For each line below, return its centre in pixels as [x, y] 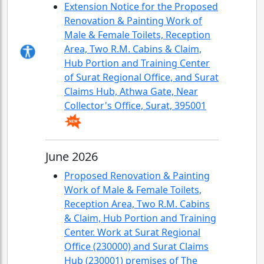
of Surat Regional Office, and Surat [141, 77]
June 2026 [72, 156]
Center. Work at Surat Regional [132, 232]
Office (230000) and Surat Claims [136, 246]
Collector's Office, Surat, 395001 [135, 105]
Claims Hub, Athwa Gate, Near [131, 91]
